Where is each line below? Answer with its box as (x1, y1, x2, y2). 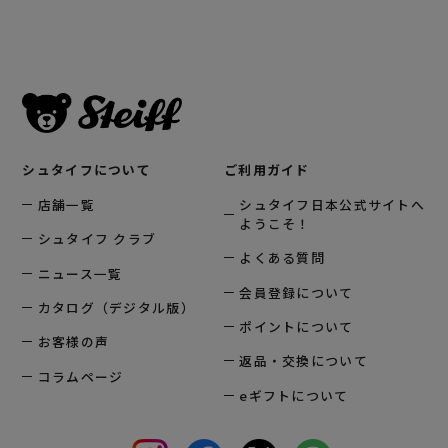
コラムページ (37, 366, 124, 386)
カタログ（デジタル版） (37, 297, 195, 317)
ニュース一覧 (37, 263, 123, 283)
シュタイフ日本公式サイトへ (239, 194, 425, 214)
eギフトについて (239, 385, 349, 405)
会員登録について (239, 282, 354, 302)
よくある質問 (239, 248, 326, 268)
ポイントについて (239, 316, 354, 336)
